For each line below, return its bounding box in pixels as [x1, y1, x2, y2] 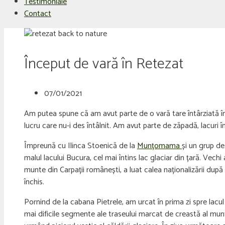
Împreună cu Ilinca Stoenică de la [24, 139, 137, 153]
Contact [24, 7, 51, 21]
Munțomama [137, 139, 182, 153]
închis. [24, 175, 44, 189]
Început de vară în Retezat [24, 51, 183, 76]
